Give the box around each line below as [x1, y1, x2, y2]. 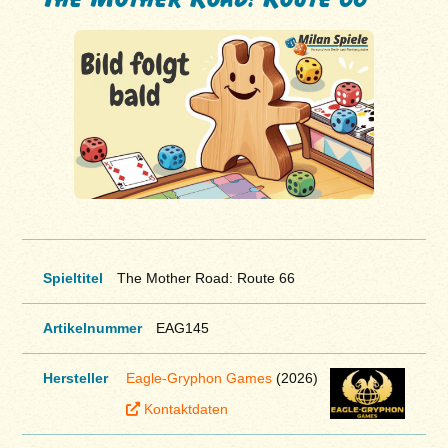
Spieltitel [42, 269, 103, 286]
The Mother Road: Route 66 [116, 269, 295, 286]
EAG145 [155, 319, 209, 336]
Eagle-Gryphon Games [125, 369, 272, 386]
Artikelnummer [42, 319, 142, 336]
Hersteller [42, 369, 108, 386]
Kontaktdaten [143, 401, 228, 418]
